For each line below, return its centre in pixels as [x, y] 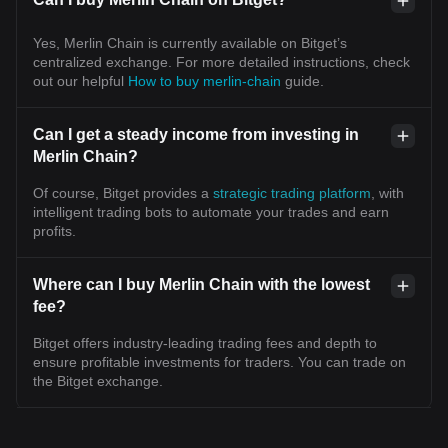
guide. [304, 81]
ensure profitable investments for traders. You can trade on [219, 362]
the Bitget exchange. [98, 381]
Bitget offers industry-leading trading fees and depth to [205, 343]
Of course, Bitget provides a [123, 193]
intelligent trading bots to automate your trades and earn [211, 212]
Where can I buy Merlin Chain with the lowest [201, 284]
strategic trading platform [292, 193]
